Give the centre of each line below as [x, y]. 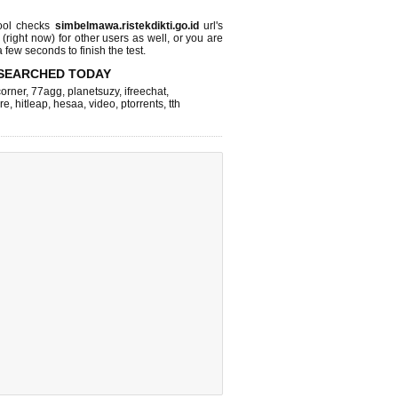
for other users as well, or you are [139, 38]
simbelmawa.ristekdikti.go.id [127, 26]
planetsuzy [93, 92]
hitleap [32, 104]
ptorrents [142, 104]
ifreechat [145, 92]
